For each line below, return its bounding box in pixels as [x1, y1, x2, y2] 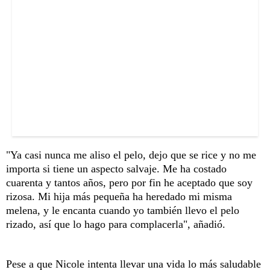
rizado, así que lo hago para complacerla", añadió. [6, 218, 225, 230]
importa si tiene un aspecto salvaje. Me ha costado [6, 162, 227, 175]
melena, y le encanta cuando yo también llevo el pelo [6, 204, 239, 216]
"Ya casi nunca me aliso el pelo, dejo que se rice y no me [6, 148, 256, 161]
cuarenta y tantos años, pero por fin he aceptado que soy [6, 176, 253, 189]
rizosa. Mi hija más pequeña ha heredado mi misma [6, 190, 232, 202]
